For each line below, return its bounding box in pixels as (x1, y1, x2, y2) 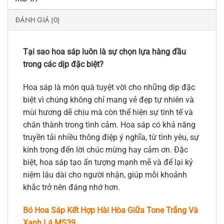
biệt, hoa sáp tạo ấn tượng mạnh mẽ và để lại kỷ (23, 157, 193, 167)
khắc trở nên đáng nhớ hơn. (23, 182, 120, 192)
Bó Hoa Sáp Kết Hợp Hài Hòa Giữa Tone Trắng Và (23, 205, 198, 215)
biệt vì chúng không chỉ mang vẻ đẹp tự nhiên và (23, 94, 194, 104)
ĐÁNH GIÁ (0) (15, 14, 60, 24)
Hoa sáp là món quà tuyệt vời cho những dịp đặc (23, 82, 195, 92)
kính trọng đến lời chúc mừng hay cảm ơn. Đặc (23, 144, 188, 154)
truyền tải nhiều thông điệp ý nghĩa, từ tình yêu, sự (23, 132, 199, 142)
